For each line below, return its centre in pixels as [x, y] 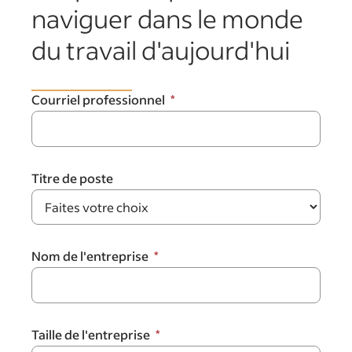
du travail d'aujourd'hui [161, 50]
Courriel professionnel [98, 100]
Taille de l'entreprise [91, 335]
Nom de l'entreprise [90, 256]
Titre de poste [72, 178]
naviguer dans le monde [167, 19]
